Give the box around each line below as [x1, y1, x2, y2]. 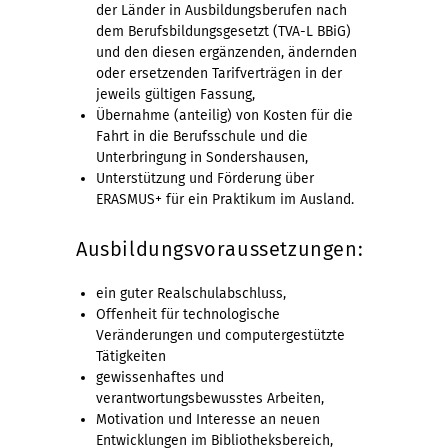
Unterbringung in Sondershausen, [96, 148, 308, 166]
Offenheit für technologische [96, 305, 280, 323]
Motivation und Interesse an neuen [96, 410, 320, 428]
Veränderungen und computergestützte [96, 326, 345, 344]
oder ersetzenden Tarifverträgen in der [96, 64, 342, 82]
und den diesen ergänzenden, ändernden [96, 43, 357, 61]
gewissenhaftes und [96, 368, 224, 386]
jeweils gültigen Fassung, [96, 85, 255, 103]
